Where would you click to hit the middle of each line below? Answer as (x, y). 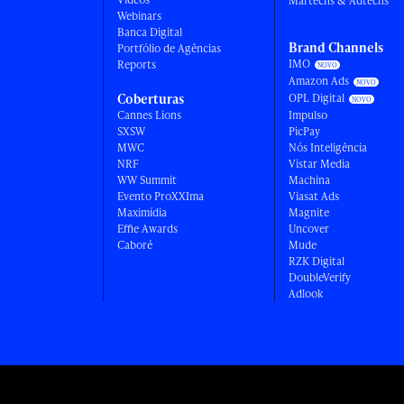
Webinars (139, 16)
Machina (309, 180)
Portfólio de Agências (169, 49)
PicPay (304, 132)
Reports (136, 65)
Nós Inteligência (327, 148)
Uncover (308, 229)
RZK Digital (316, 262)
